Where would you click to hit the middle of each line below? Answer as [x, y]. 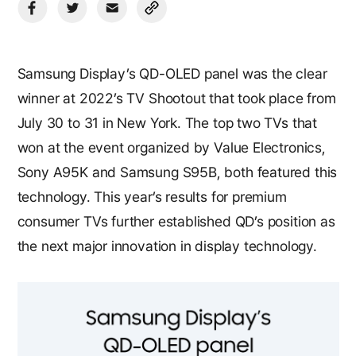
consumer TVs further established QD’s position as [176, 222]
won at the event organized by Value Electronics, [171, 148]
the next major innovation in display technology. [169, 246]
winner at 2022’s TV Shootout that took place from [176, 99]
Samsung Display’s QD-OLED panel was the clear [172, 74]
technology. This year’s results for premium [152, 197]
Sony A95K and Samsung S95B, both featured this [177, 172]
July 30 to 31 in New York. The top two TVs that [167, 123]
